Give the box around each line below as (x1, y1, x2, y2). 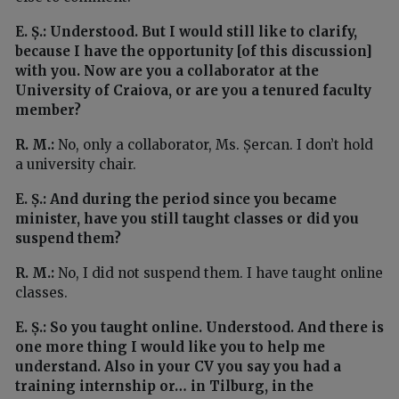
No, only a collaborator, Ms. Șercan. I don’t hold (54, 136, 373, 154)
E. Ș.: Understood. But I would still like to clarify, (15, 23, 357, 41)
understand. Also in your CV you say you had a (15, 358, 341, 376)
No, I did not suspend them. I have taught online (54, 265, 383, 282)
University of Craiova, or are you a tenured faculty (15, 82, 371, 100)
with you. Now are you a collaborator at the (15, 62, 319, 80)
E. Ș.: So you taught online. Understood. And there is (15, 319, 384, 337)
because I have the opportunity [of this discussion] (15, 43, 372, 61)
